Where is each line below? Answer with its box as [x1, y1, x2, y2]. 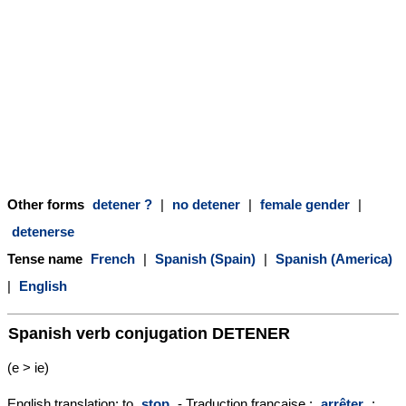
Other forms [7, 196, 88, 212]
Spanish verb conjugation [8, 323, 212, 343]
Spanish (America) [275, 250, 392, 266]
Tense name [7, 250, 86, 266]
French [91, 250, 135, 266]
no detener [172, 196, 240, 212]
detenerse [12, 223, 74, 239]
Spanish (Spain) [155, 250, 256, 266]
